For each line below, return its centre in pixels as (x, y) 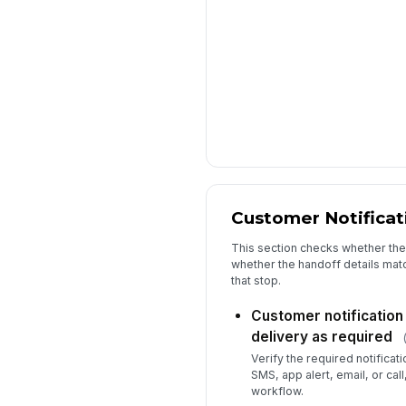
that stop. (256, 281)
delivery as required (321, 336)
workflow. (277, 391)
